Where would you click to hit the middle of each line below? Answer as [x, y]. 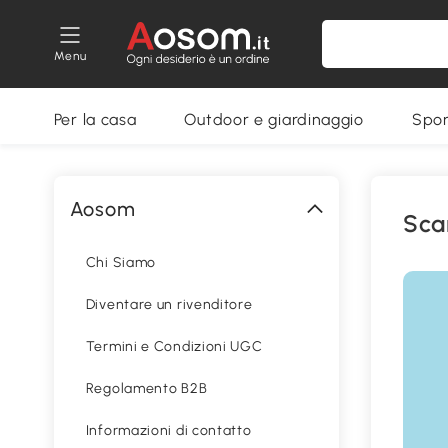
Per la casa [95, 119]
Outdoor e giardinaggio [274, 119]
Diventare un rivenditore [169, 304]
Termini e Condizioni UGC [174, 346]
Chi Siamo [121, 262]
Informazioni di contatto [168, 430]
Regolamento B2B [146, 388]
